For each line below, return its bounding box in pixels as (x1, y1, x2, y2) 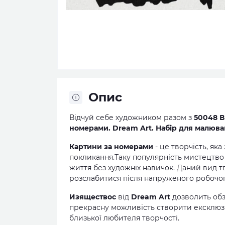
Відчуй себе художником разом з (69, 113, 194, 122)
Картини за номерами (69, 142, 153, 151)
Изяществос (69, 192, 118, 201)
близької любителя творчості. (69, 213, 179, 222)
